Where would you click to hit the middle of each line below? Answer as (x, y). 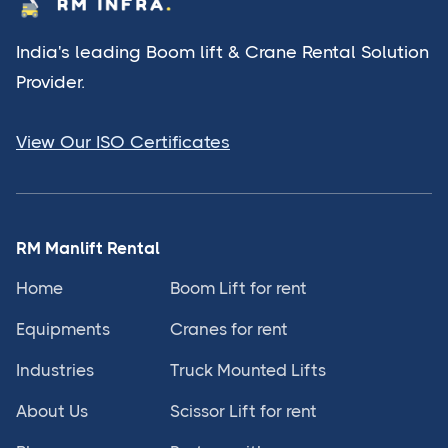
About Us (52, 411)
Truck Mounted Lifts (248, 370)
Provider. (50, 82)
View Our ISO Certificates (123, 142)
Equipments (63, 329)
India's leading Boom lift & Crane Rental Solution (222, 52)
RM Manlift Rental (88, 248)
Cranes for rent (229, 329)
